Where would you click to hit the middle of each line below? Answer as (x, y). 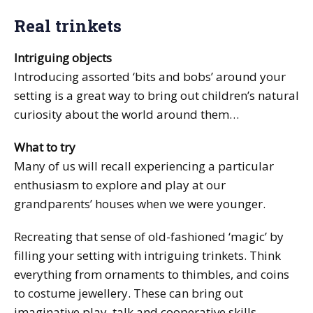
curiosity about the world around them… (126, 114)
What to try (45, 147)
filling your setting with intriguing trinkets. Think (147, 255)
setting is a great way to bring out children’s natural (156, 95)
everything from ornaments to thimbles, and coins (152, 274)
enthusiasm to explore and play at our (120, 184)
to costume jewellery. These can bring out (129, 293)
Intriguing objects (63, 57)
